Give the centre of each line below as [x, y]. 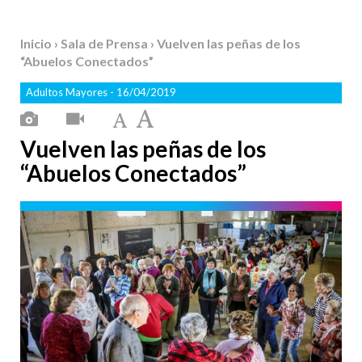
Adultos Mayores [68, 92]
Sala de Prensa [105, 43]
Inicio [37, 43]
